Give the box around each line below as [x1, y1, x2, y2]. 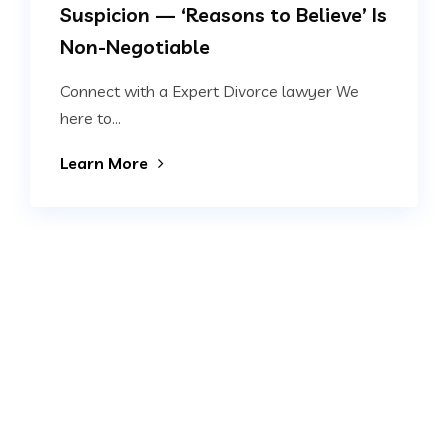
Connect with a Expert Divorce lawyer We [60, 81, 359, 102]
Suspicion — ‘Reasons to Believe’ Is [60, 2, 387, 28]
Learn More [60, 153, 148, 174]
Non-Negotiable [60, 34, 210, 60]
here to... [60, 108, 121, 129]
